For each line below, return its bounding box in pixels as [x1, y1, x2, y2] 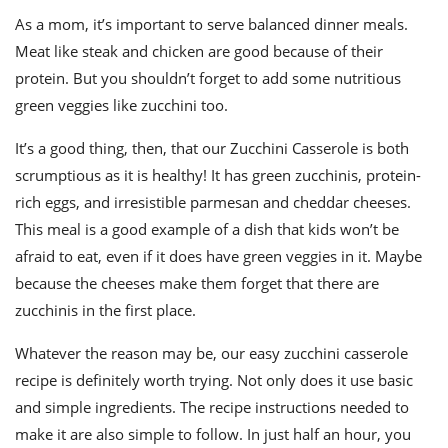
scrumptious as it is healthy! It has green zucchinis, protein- [15, 165, 421, 186]
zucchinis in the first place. [15, 300, 196, 321]
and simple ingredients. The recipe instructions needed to [15, 397, 409, 418]
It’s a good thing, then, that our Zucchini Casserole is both [15, 138, 409, 159]
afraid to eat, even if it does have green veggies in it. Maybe [15, 246, 422, 267]
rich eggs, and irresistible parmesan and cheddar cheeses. [15, 192, 411, 213]
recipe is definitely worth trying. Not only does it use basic [15, 370, 413, 391]
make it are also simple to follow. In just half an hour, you [15, 424, 411, 445]
